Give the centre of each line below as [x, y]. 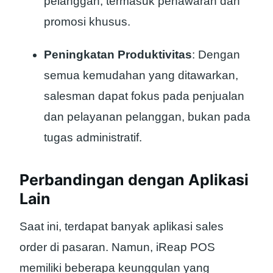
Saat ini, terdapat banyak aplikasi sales [122, 226]
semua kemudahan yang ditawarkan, [141, 75]
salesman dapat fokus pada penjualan [144, 96]
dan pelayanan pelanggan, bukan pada [147, 116]
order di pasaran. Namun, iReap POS [117, 247]
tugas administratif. [93, 137]
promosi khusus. [87, 21]
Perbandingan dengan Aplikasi [134, 180]
